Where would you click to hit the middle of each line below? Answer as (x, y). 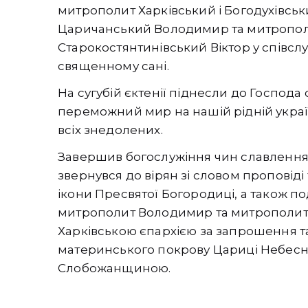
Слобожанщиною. (114, 268)
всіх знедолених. (110, 130)
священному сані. (113, 66)
